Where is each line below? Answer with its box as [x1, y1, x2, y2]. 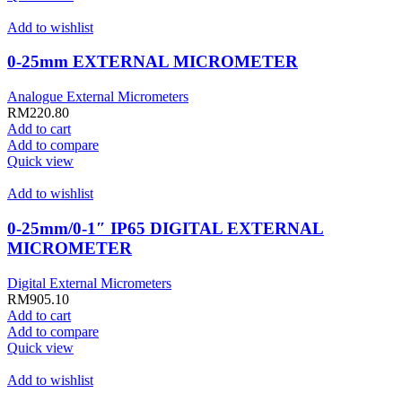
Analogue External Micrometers [7, 89, 188, 105]
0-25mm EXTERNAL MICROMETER [7, 52, 298, 72]
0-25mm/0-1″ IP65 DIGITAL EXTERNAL [7, 218, 324, 238]
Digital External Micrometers [7, 275, 171, 291]
